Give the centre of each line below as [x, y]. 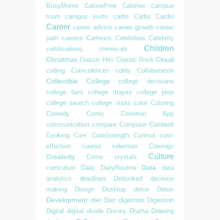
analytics [59, 178]
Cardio [165, 16]
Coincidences [90, 70]
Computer [133, 124]
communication [68, 124]
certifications [64, 49]
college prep [155, 92]
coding [55, 70]
